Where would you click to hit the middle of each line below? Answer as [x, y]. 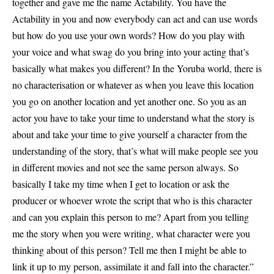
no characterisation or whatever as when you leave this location [133, 84]
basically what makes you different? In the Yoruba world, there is [137, 68]
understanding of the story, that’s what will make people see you [135, 150]
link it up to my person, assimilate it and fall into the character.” [133, 266]
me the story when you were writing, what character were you [131, 233]
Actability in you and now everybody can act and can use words [135, 18]
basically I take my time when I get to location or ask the [121, 183]
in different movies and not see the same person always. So [125, 167]
